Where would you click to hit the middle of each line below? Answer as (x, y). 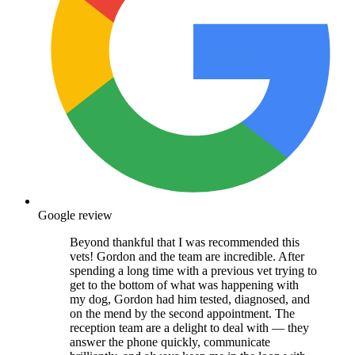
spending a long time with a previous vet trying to (193, 270)
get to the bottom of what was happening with (184, 284)
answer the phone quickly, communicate (170, 342)
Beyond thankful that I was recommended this (185, 242)
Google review (75, 215)
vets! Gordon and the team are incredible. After (187, 256)
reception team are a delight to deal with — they (189, 327)
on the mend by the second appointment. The (182, 313)
